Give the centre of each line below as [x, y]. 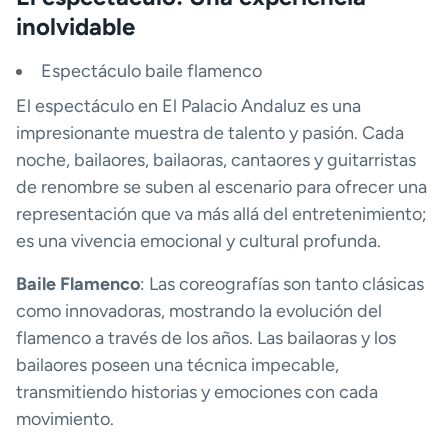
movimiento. [65, 419]
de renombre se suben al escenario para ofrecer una [221, 187]
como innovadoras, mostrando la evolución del [199, 311]
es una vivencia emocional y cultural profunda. [198, 241]
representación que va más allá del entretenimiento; [221, 214]
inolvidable [75, 27]
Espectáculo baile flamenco [151, 71]
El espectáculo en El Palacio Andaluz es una [188, 106]
